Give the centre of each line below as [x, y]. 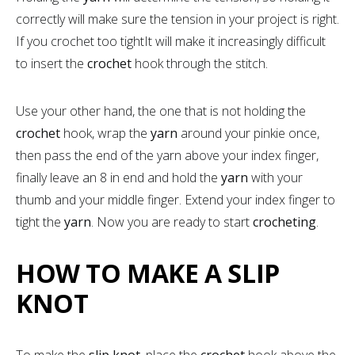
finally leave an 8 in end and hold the [118, 177]
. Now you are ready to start [172, 221]
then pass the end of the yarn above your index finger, [167, 155]
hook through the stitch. [201, 63]
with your [277, 177]
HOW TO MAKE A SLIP [148, 273]
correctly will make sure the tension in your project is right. [177, 19]
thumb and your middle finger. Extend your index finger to [176, 199]
